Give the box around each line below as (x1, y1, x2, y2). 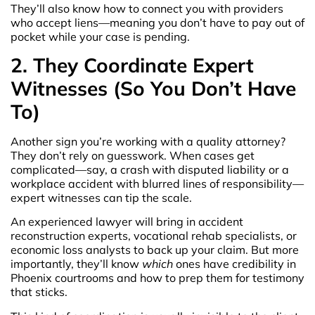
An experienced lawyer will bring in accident (11, 214, 243, 229)
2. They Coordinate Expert (11, 52, 254, 77)
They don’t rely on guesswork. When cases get (11, 148, 255, 162)
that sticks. (11, 285, 67, 300)
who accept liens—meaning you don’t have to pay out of (11, 15, 304, 30)
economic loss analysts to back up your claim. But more (11, 243, 299, 257)
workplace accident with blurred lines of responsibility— (11, 176, 304, 191)
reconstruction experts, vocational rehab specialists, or (11, 229, 297, 243)
